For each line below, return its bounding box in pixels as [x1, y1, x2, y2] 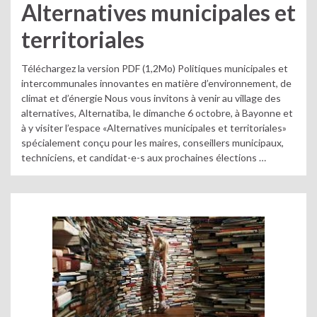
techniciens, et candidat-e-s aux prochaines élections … [21, 151, 266, 163]
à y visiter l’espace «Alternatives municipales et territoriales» [21, 121, 287, 134]
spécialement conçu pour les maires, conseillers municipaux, [21, 136, 284, 149]
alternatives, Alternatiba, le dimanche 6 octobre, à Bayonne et [21, 106, 293, 119]
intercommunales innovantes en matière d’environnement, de [21, 76, 292, 89]
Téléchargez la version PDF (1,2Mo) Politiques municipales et [21, 62, 288, 74]
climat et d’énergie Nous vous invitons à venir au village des [21, 91, 281, 104]
